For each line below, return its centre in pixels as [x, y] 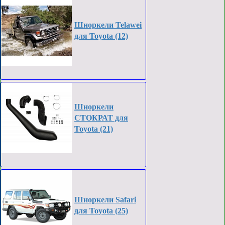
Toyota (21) [94, 129]
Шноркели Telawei [108, 25]
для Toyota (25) [101, 211]
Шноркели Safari [105, 200]
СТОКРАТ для [101, 118]
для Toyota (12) [101, 36]
